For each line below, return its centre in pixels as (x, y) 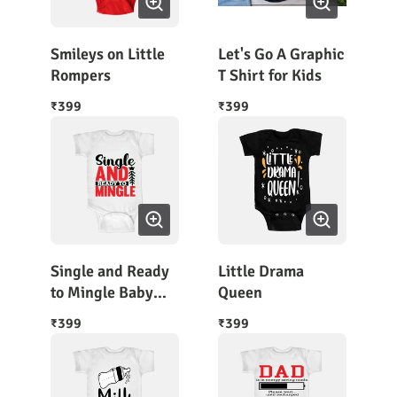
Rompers (81, 75)
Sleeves (76, 335)
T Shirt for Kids (270, 75)
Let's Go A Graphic (281, 54)
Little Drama (261, 271)
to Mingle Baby (102, 292)
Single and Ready (110, 271)
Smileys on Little (108, 54)
